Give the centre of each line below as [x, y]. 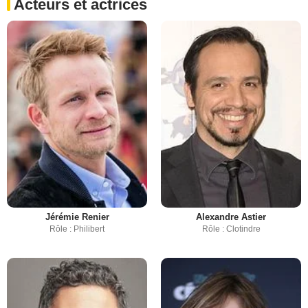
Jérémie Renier [77, 217]
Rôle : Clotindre [231, 229]
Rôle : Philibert [77, 229]
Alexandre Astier [231, 217]
